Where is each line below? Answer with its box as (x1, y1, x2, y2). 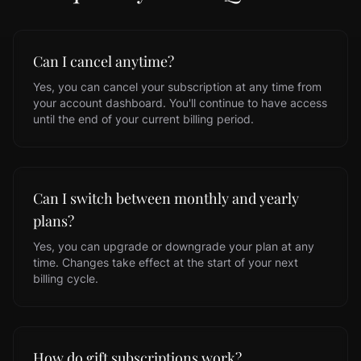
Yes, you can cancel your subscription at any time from (33, 80, 322, 93)
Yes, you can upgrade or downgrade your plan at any (33, 239, 314, 253)
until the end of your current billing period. (33, 112, 254, 126)
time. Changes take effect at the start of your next (33, 255, 298, 269)
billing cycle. (33, 272, 98, 285)
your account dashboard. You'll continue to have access (33, 96, 327, 110)
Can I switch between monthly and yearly (33, 189, 299, 208)
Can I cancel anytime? (33, 52, 174, 71)
